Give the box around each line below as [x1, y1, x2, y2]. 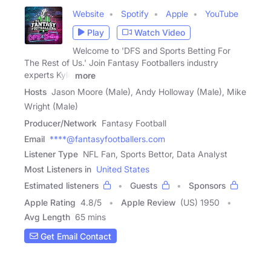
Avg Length [24, 212, 70, 223]
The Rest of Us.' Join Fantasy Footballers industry [24, 57, 218, 68]
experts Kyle [24, 69, 73, 80]
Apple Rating [24, 197, 76, 208]
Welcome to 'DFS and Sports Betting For [73, 45, 230, 56]
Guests [130, 180, 157, 191]
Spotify [121, 8, 149, 19]
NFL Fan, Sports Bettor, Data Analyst [83, 149, 227, 160]
